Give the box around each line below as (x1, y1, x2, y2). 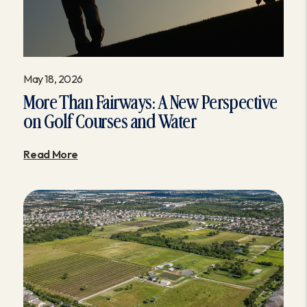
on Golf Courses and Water (23, 113, 197, 132)
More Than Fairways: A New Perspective (23, 94, 278, 113)
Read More (23, 147, 78, 162)
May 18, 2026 (23, 72, 83, 86)
